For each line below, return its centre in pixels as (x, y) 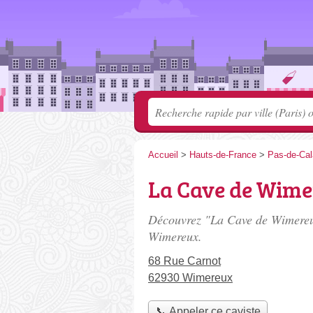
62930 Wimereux (190, 278)
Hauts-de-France (223, 155)
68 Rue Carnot (184, 261)
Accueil (163, 155)
